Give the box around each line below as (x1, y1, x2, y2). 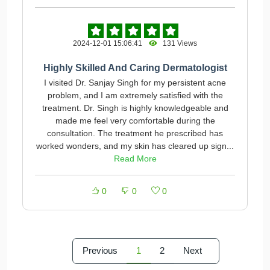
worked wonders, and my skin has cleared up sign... (36, 141, 234, 151)
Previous (83, 245, 118, 256)
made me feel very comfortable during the (55, 116, 215, 125)
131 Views (157, 39, 197, 48)
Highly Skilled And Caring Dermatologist (43, 63, 227, 73)
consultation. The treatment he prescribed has (47, 128, 223, 138)
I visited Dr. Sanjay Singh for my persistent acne (44, 78, 226, 87)
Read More (113, 154, 157, 163)
